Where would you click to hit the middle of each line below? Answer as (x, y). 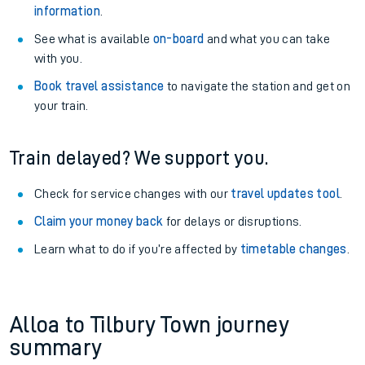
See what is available (94, 39)
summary (56, 348)
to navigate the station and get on (257, 86)
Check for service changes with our (133, 194)
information (67, 11)
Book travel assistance (99, 86)
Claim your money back (99, 222)
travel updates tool (285, 194)
